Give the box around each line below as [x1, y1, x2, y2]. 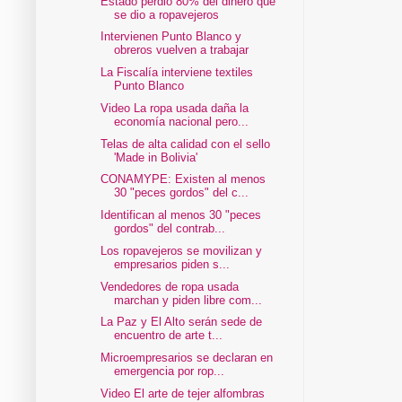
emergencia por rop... [114, 364, 225, 379]
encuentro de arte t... [114, 328, 223, 343]
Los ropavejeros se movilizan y [100, 243, 263, 258]
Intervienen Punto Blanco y [100, 30, 242, 44]
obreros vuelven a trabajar [114, 43, 249, 57]
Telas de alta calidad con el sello [100, 136, 271, 151]
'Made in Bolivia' [114, 150, 198, 164]
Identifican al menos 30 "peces [100, 208, 262, 223]
